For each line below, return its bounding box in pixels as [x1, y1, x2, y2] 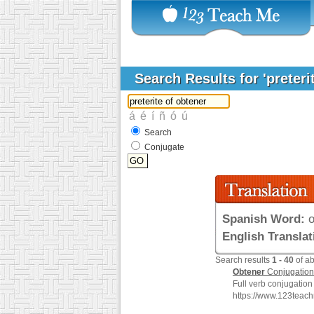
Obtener [233, 267, 265, 277]
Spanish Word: [222, 212, 305, 226]
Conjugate [144, 142, 184, 152]
